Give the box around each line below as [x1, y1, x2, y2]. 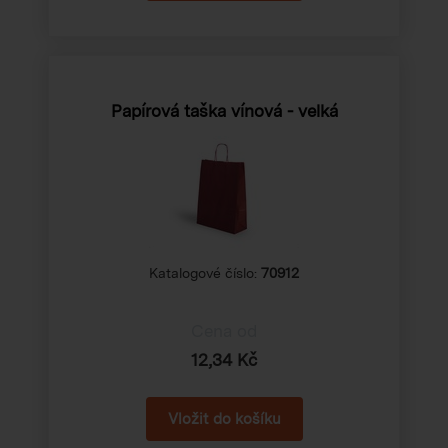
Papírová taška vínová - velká [110, 100, 338, 121]
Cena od [191, 320, 257, 341]
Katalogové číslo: [149, 264, 261, 281]
